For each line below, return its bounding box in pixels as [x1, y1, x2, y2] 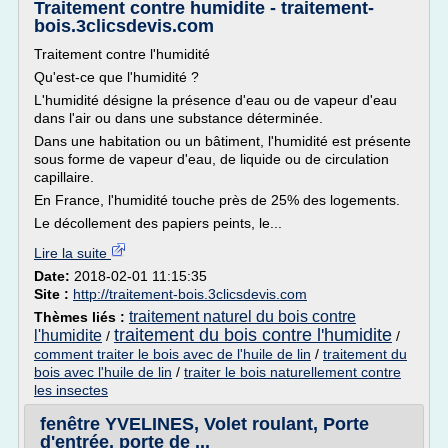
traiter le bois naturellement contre [184, 364, 401, 380]
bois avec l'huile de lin [34, 364, 172, 380]
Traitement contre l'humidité [34, 46, 210, 62]
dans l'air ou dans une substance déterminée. [34, 110, 323, 126]
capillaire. [34, 169, 94, 185]
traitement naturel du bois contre [129, 308, 356, 325]
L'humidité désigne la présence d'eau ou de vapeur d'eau [34, 92, 397, 108]
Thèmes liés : [34, 309, 129, 325]
